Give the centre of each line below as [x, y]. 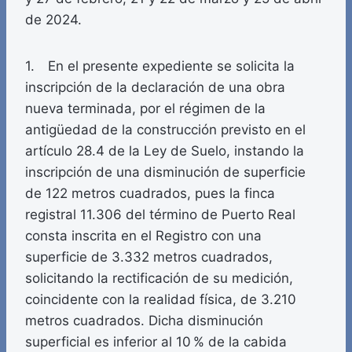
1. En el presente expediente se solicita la [160, 66]
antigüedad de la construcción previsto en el [165, 130]
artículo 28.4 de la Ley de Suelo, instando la [165, 151]
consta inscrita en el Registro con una [143, 236]
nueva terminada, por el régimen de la [145, 109]
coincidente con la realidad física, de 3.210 [161, 300]
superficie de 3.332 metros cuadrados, [149, 257]
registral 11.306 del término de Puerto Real [160, 215]
